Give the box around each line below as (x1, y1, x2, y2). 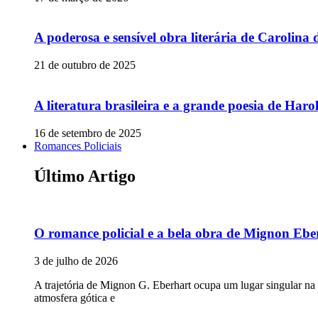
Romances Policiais (34, 139, 121, 152)
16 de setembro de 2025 (34, 126, 141, 139)
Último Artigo (34, 166, 136, 185)
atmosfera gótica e (34, 291, 115, 304)
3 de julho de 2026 (34, 254, 118, 267)
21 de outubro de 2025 (34, 59, 136, 72)
